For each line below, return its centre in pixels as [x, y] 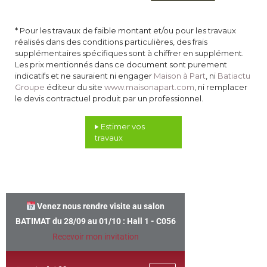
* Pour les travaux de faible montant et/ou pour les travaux [125, 30]
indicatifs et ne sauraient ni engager [84, 76]
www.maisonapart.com [149, 87]
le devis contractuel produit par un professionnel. [109, 98]
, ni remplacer [221, 87]
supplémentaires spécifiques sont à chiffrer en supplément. [129, 53]
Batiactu [234, 76]
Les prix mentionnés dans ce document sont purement [121, 64]
